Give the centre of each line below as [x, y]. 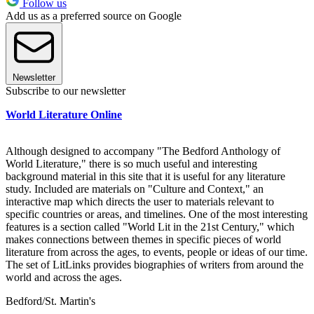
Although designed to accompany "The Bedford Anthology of [143, 151]
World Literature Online [64, 114]
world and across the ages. [64, 277]
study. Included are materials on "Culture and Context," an [135, 189]
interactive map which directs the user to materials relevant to [140, 201]
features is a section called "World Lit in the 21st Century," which [150, 226]
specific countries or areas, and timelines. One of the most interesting [157, 214]
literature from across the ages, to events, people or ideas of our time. [157, 252]
